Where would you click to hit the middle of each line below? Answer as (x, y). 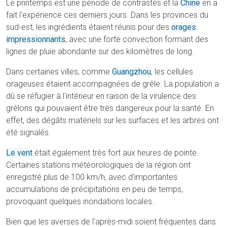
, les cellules (172, 72)
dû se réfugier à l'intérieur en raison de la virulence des (101, 96)
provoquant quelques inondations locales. (80, 201)
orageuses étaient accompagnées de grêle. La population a (112, 84)
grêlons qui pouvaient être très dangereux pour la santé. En (110, 108)
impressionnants (36, 39)
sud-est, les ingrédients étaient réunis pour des (89, 27)
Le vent (19, 153)
